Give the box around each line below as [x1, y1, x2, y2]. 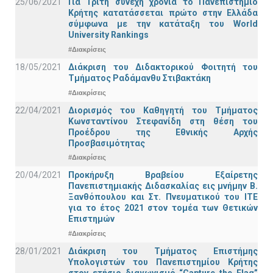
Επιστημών [68, 214, 115, 224]
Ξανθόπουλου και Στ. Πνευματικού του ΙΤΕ [68, 192, 258, 202]
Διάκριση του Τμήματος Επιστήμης [68, 246, 258, 256]
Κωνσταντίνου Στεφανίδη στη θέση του [68, 116, 258, 126]
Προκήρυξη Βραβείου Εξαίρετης [68, 170, 258, 180]
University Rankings [68, 30, 149, 40]
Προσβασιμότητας [68, 138, 145, 148]
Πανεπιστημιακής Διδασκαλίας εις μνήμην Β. [68, 181, 258, 191]
